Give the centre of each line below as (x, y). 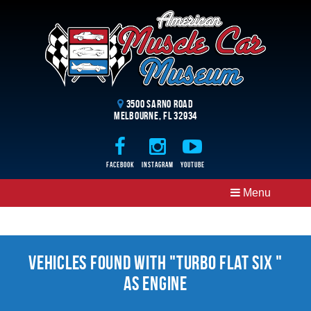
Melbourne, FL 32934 (155, 116)
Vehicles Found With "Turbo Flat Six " (155, 263)
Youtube (192, 165)
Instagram (158, 165)
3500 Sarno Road (159, 104)
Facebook (121, 165)
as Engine (155, 284)
